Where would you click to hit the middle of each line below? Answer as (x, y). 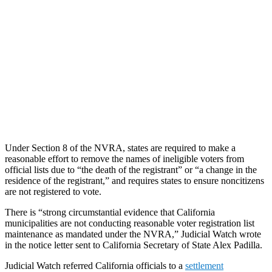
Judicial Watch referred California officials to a (95, 265)
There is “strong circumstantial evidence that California (110, 212)
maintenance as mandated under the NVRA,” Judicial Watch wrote (133, 234)
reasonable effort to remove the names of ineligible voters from (124, 158)
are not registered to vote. (53, 191)
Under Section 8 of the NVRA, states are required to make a (120, 148)
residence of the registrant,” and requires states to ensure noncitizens (134, 180)
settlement (204, 265)
